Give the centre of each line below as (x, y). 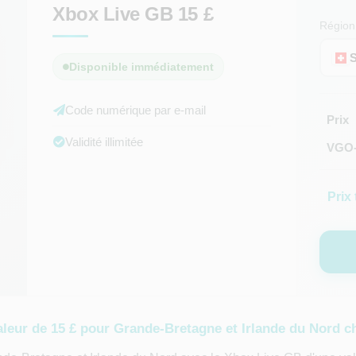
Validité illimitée (104, 142)
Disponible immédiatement (142, 67)
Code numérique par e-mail (136, 110)
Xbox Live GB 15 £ (133, 14)
